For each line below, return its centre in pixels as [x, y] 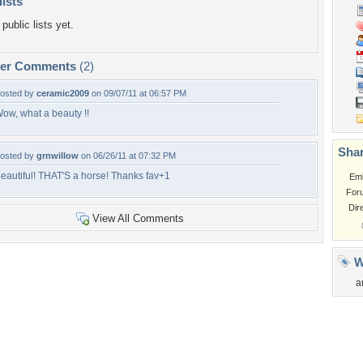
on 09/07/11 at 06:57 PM [138, 93]
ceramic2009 [63, 93]
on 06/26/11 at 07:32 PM [127, 156]
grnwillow [58, 156]
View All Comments [138, 218]
